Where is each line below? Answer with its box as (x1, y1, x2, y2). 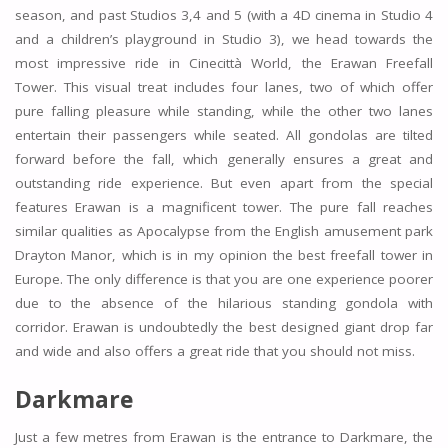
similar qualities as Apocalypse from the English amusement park (14, 222, 434, 241)
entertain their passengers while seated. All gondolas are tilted (14, 126, 434, 145)
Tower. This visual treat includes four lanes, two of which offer (14, 78, 434, 97)
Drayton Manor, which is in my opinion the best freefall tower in (14, 246, 434, 265)
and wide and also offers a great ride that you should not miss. (14, 342, 415, 361)
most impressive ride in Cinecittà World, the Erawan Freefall (14, 54, 434, 73)
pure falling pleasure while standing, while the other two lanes (14, 102, 434, 121)
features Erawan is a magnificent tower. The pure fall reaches (14, 198, 434, 217)
